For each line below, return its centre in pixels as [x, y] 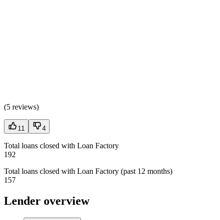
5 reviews [21, 107]
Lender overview [47, 201]
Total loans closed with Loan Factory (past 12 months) [88, 171]
